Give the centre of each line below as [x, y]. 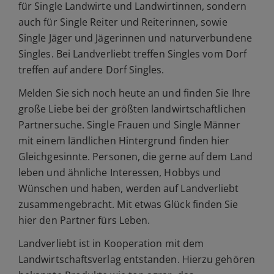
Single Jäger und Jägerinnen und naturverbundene [135, 38]
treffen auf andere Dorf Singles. [91, 70]
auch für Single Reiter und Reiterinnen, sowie [123, 22]
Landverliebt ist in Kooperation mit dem [111, 243]
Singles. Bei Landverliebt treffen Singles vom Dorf [132, 54]
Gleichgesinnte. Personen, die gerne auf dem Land [135, 157]
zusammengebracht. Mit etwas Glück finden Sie [128, 204]
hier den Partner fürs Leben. [84, 220]
